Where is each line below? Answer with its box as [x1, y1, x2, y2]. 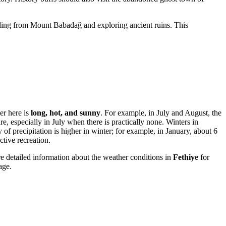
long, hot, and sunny [31, 108, 100, 118]
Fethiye [173, 153, 198, 162]
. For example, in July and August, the [100, 108, 221, 118]
